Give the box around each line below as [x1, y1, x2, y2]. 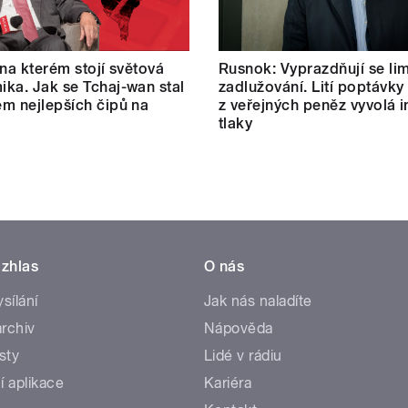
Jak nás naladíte [204, 292, 312, 311]
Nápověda [204, 320, 273, 338]
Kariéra [204, 374, 252, 393]
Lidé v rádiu [204, 347, 282, 365]
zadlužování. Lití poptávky [219, 78, 404, 97]
